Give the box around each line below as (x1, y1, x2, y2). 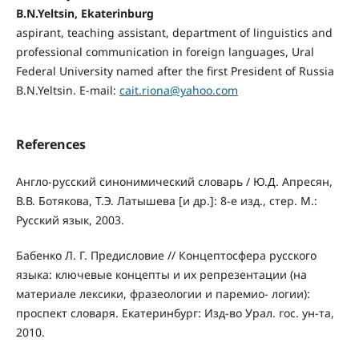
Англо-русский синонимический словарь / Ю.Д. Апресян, (15, 174, 333, 190)
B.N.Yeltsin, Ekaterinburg (15, 6, 154, 22)
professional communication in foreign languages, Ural (15, 44, 314, 60)
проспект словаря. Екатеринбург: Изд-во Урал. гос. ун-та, (15, 305, 334, 321)
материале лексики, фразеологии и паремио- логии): (15, 286, 310, 302)
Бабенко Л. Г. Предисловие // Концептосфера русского (15, 248, 317, 264)
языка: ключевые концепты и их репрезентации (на (15, 267, 307, 283)
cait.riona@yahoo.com (119, 83, 238, 99)
